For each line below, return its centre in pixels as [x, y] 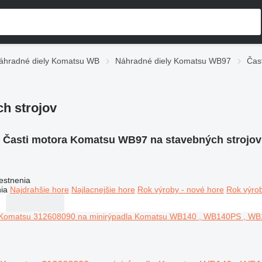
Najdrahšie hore [39, 189]
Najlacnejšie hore [103, 189]
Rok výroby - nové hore [180, 189]
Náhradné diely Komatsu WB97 [173, 61]
